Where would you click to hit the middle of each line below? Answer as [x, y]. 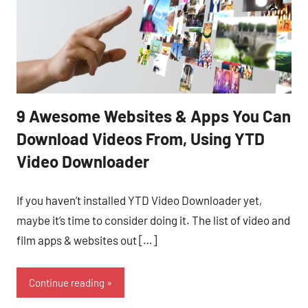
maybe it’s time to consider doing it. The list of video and [153, 220]
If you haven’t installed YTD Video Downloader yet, [139, 200]
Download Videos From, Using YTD [141, 139]
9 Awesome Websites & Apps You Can [154, 116]
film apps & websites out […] [87, 240]
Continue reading [67, 283]
